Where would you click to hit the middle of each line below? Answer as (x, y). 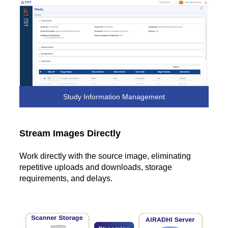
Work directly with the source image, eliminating (105, 156)
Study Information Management (114, 96)
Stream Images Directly (70, 133)
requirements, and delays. (66, 178)
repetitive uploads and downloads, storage (96, 167)
